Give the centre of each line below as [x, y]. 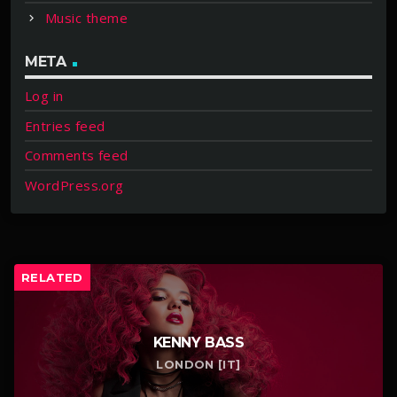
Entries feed [65, 125]
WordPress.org [74, 186]
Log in [44, 96]
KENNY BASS [198, 343]
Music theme [86, 17]
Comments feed [77, 156]
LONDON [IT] [198, 365]
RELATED [52, 278]
